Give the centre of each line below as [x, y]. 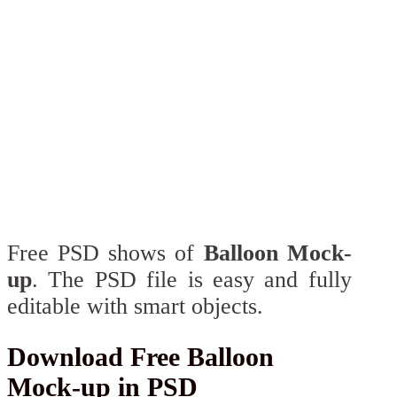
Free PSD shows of [105, 253]
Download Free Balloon [140, 357]
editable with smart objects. [135, 306]
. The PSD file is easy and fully [192, 279]
